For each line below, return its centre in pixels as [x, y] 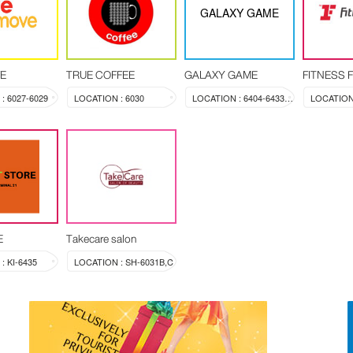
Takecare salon [101, 238]
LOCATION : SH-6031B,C [124, 261]
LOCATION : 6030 [109, 97]
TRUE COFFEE [100, 74]
